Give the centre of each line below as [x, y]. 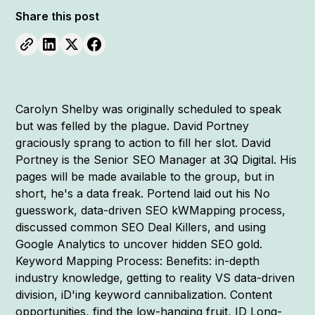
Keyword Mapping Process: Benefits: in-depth [138, 261]
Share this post [58, 16]
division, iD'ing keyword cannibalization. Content [144, 294]
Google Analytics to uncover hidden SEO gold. [139, 244]
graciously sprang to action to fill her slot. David [143, 142]
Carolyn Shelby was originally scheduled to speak [149, 109]
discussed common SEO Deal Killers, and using [141, 227]
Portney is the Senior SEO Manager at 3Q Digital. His [156, 159]
